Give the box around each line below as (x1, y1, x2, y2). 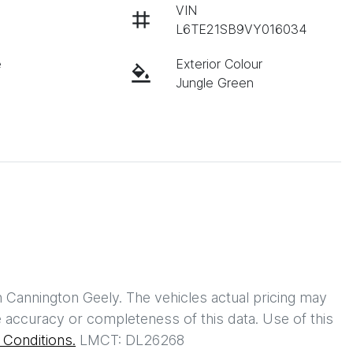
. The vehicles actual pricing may (119, 289, 327, 307)
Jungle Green (175, 75, 254, 91)
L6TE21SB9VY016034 (175, 21, 307, 38)
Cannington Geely (6, 289, 119, 307)
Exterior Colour (175, 56, 262, 72)
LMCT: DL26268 (80, 332, 184, 349)
